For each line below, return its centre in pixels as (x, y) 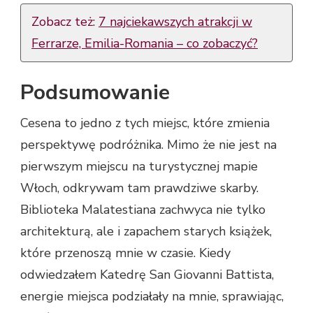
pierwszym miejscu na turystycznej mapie (139, 167)
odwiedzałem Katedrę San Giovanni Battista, (147, 275)
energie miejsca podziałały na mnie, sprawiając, (152, 297)
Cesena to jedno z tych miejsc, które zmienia (145, 123)
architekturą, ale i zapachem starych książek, (146, 232)
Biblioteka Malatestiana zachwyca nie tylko (143, 210)
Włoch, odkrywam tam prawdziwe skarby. (139, 188)
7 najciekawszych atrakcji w (175, 22)
